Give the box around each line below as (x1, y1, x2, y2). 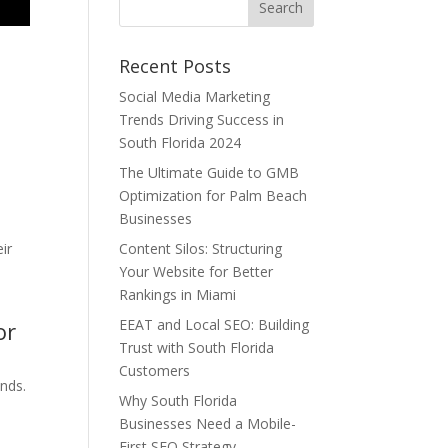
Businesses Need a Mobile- (119, 414, 297, 433)
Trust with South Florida (119, 338, 275, 357)
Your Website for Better (119, 262, 274, 281)
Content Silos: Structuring (119, 239, 283, 258)
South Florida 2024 (119, 133, 242, 152)
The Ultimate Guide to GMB (119, 163, 300, 182)
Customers (119, 361, 191, 380)
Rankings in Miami (119, 285, 237, 304)
